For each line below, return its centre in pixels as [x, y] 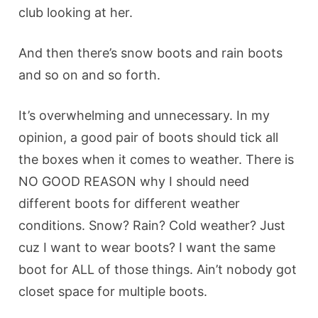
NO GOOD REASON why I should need [134, 182]
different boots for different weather [130, 204]
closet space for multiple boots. [115, 292]
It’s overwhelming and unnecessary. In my [144, 116]
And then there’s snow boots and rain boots [151, 53]
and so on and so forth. [92, 75]
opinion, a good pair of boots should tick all [149, 138]
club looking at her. [76, 13]
